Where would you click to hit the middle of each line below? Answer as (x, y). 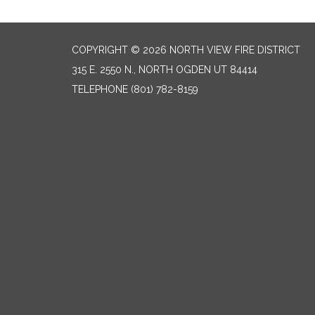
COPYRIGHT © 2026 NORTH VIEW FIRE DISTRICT (186, 50)
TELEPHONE (100, 89)
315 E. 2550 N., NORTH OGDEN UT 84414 (165, 70)
